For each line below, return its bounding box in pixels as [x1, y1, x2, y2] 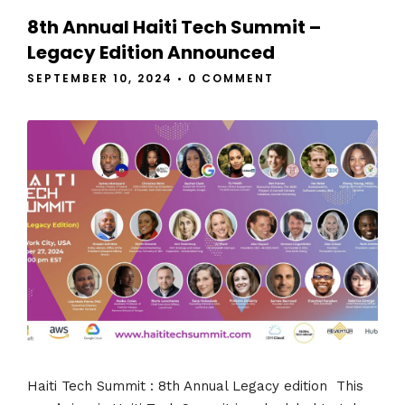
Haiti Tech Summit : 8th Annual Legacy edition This [27, 377, 363, 394]
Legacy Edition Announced [27, 40, 275, 66]
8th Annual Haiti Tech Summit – [27, 14, 321, 41]
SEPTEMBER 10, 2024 [27, 71, 173, 87]
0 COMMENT [188, 71, 274, 87]
